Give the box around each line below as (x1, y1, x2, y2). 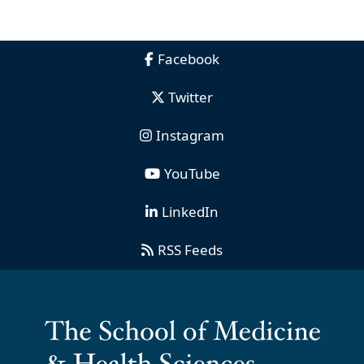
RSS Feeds (158, 240, 223, 259)
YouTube (163, 163, 220, 183)
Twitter (167, 87, 213, 106)
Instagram (156, 125, 224, 145)
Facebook (158, 49, 219, 68)
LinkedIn (162, 201, 219, 221)
